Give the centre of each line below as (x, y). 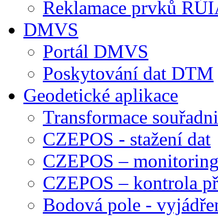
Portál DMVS (96, 52)
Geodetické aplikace (101, 95)
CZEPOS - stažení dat (127, 139)
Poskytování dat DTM (128, 73)
